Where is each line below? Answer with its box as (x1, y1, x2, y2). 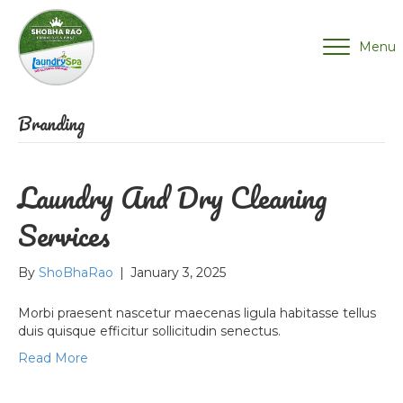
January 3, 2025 (130, 264, 226, 281)
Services (18, 211, 110, 259)
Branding (18, 110, 85, 138)
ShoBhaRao (39, 264, 113, 281)
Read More (18, 350, 88, 366)
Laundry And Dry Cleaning (18, 174, 327, 221)
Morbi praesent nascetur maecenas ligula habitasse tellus (18, 305, 376, 321)
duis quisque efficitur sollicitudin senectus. (18, 323, 281, 339)
